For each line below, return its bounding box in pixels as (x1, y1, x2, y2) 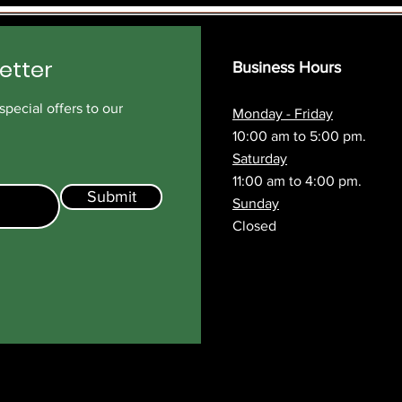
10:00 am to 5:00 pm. (232, 127, 366, 144)
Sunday (232, 195, 279, 211)
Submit (86, 187, 136, 205)
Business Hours (232, 57, 341, 76)
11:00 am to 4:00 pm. (232, 172, 362, 188)
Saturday (232, 150, 287, 166)
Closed (232, 217, 276, 233)
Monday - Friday (232, 105, 333, 121)
